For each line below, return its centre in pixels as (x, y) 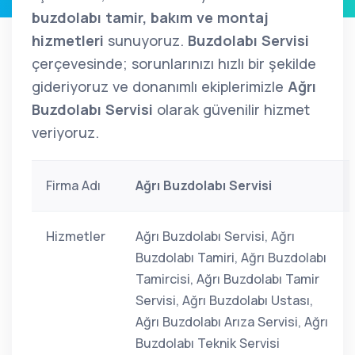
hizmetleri (68, 40)
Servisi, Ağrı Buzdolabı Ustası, (224, 300)
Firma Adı (73, 185)
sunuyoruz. (146, 40)
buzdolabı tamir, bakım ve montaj (150, 17)
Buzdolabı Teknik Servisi (208, 343)
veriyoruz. (65, 132)
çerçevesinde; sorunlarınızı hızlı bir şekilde (174, 63)
